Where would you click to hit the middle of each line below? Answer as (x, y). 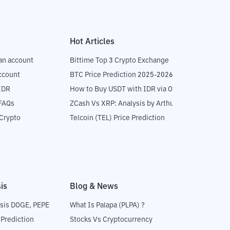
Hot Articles (92, 42)
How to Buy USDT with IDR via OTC (126, 90)
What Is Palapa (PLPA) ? (107, 206)
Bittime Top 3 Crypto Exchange (119, 61)
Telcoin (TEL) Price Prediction (117, 118)
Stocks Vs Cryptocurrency (111, 220)
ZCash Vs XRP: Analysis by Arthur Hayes (134, 104)
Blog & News (94, 187)
